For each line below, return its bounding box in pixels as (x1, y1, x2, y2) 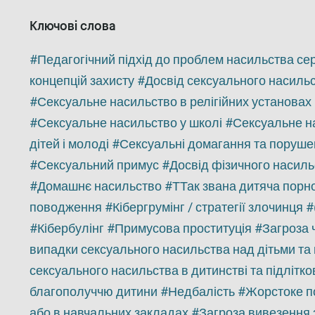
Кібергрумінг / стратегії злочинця (112, 200, 303, 214)
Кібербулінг (37, 221, 104, 236)
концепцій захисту (30, 73, 134, 88)
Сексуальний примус (37, 157, 159, 172)
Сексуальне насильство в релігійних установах (37, 94, 311, 109)
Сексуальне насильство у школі (37, 115, 222, 130)
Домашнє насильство (37, 179, 162, 193)
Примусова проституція (115, 221, 252, 236)
